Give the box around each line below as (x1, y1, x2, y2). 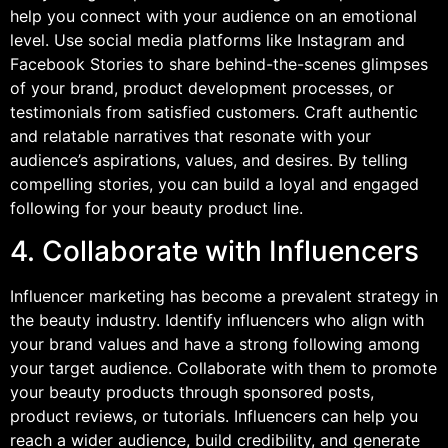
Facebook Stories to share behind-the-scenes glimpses (10, 54, 428, 75)
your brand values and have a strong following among (10, 333, 420, 354)
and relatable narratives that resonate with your (10, 126, 371, 147)
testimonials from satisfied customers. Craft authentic (10, 102, 418, 123)
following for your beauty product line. (10, 198, 303, 219)
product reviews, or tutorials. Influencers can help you (10, 405, 418, 426)
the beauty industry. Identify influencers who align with (10, 309, 424, 330)
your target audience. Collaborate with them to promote (10, 357, 437, 378)
